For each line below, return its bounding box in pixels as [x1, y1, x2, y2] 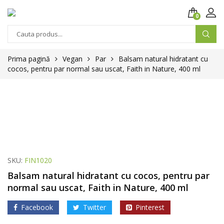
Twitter [83, 202, 106, 212]
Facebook [21, 202, 53, 212]
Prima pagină [7, 54, 50, 63]
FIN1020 [24, 155, 52, 165]
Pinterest [135, 202, 164, 212]
